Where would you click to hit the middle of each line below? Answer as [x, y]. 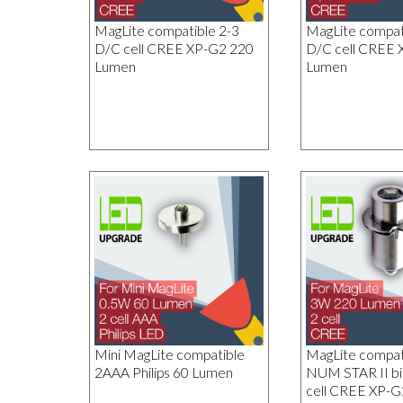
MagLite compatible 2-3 [166, 30]
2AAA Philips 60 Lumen [163, 373]
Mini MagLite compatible [169, 355]
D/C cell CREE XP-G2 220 [174, 48]
